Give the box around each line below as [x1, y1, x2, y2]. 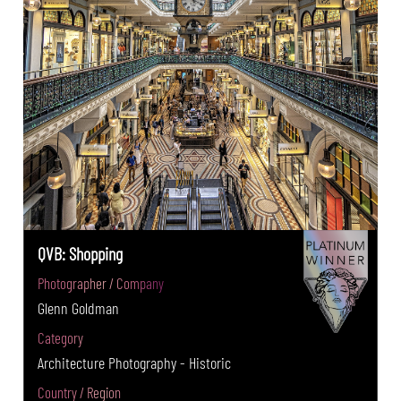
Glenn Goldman [38, 297, 120, 318]
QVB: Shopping [38, 242, 124, 264]
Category [38, 328, 84, 346]
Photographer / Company [38, 273, 165, 292]
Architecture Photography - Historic [38, 352, 232, 372]
